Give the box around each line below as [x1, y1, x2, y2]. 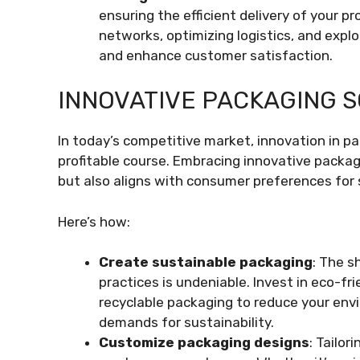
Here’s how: [58, 213, 130, 230]
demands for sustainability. [99, 314, 274, 330]
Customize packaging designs [99, 334, 309, 350]
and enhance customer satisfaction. [99, 47, 333, 63]
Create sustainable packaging [99, 254, 313, 270]
